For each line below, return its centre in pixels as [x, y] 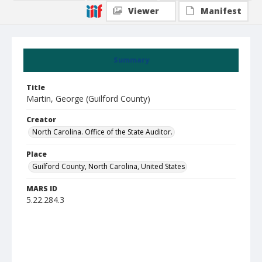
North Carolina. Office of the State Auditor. [102, 132]
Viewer [144, 11]
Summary [131, 60]
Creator [41, 120]
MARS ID [42, 189]
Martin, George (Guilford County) [88, 99]
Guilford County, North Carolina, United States [108, 166]
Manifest [221, 11]
